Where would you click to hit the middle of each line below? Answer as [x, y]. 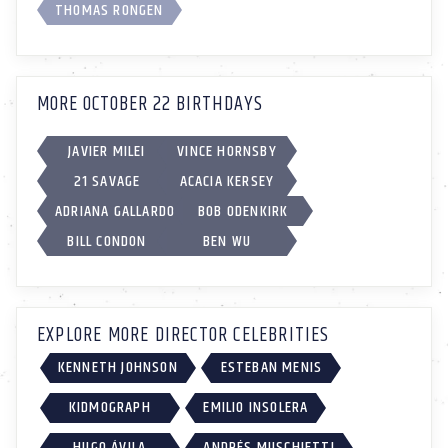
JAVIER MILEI [107, 151]
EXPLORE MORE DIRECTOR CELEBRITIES [183, 335]
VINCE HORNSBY [227, 151]
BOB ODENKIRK [243, 211]
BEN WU [227, 241]
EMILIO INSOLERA [256, 407]
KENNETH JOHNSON [117, 368]
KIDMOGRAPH [109, 407]
